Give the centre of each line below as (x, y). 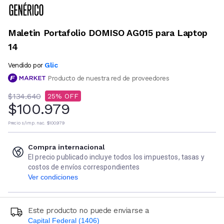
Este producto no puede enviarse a (89, 211)
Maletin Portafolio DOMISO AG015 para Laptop (108, 32)
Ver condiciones (53, 177)
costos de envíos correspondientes (84, 167)
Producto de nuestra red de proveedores (108, 78)
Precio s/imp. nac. (26, 123)
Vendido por (25, 65)
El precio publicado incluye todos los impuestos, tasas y (116, 157)
